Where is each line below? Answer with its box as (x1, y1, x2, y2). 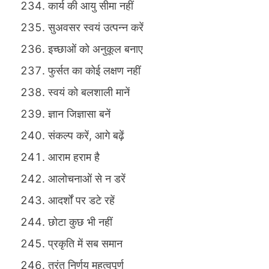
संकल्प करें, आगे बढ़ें (48, 129, 124, 142)
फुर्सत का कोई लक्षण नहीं (48, 64, 141, 77)
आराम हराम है (48, 151, 100, 164)
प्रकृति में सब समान (48, 237, 122, 250)
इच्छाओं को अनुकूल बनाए (48, 43, 143, 56)
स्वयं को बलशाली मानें (48, 86, 130, 99)
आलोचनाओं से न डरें (48, 172, 125, 186)
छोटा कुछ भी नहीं (48, 216, 112, 229)
